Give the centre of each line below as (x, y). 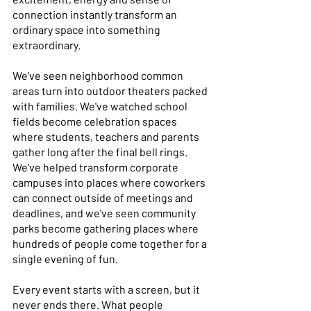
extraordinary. (48, 44)
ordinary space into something (87, 29)
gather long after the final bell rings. (101, 151)
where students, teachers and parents (107, 136)
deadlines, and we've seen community (105, 212)
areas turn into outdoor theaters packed (111, 90)
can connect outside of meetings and (104, 197)
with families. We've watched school (101, 106)
